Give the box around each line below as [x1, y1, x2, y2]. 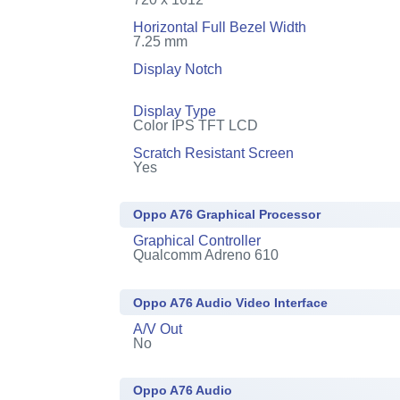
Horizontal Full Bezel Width [133, 19, 307, 35]
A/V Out [133, 321, 183, 337]
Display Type [133, 103, 217, 119]
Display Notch [133, 61, 223, 77]
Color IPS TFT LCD [133, 117, 259, 133]
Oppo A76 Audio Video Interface [133, 295, 329, 310]
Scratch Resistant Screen [133, 145, 295, 161]
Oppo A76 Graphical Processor [133, 207, 321, 221]
